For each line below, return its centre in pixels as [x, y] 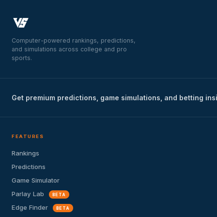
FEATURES [28, 136]
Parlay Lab [29, 194]
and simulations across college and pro [69, 49]
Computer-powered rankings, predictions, [74, 41]
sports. [22, 58]
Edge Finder [31, 208]
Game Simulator [36, 180]
